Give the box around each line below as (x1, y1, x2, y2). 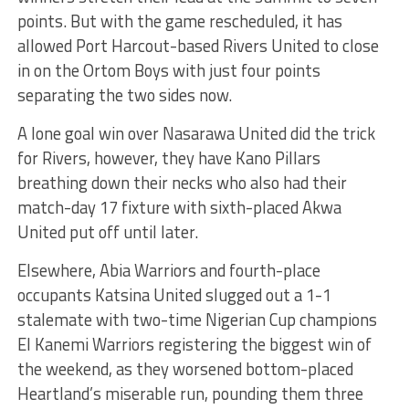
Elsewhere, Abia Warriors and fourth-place (16, 257, 320, 283)
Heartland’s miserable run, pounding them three (16, 380, 363, 406)
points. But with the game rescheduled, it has (16, 7, 342, 34)
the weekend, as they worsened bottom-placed (16, 355, 353, 382)
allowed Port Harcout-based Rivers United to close (16, 32, 379, 58)
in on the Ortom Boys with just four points (16, 57, 320, 83)
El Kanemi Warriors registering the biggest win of (16, 330, 372, 357)
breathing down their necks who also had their (16, 169, 347, 195)
